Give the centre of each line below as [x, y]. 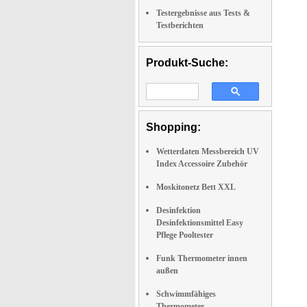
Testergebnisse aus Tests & [203, 13]
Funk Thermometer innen [202, 258]
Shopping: [173, 127]
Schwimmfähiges [186, 294]
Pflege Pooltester [185, 235]
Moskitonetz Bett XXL [196, 187]
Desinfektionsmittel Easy [200, 223]
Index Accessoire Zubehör [202, 164]
